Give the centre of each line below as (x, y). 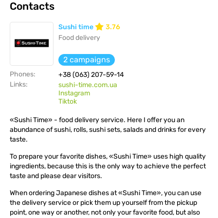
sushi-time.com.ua (88, 85)
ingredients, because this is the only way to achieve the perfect (108, 166)
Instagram (74, 93)
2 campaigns (87, 59)
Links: (19, 84)
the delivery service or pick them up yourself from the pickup (103, 202)
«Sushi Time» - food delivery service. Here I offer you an (97, 120)
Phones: (23, 74)
